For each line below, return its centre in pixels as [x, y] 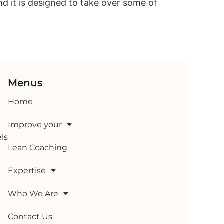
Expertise [27, 170]
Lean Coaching [38, 147]
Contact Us [30, 216]
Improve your [35, 124]
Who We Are [33, 193]
